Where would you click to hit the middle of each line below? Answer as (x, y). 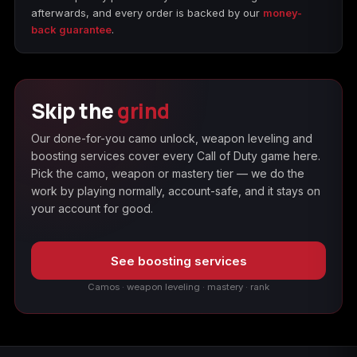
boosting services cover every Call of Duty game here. (176, 156)
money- (282, 13)
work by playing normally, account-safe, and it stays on (176, 191)
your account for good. (92, 208)
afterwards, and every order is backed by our (147, 13)
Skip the (75, 111)
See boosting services (178, 261)
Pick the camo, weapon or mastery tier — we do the (168, 173)
